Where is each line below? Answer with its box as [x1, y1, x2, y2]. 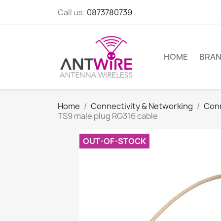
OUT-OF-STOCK [83, 135, 146, 147]
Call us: [58, 7, 87, 18]
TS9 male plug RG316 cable [58, 110, 158, 121]
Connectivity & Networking [91, 100, 193, 111]
